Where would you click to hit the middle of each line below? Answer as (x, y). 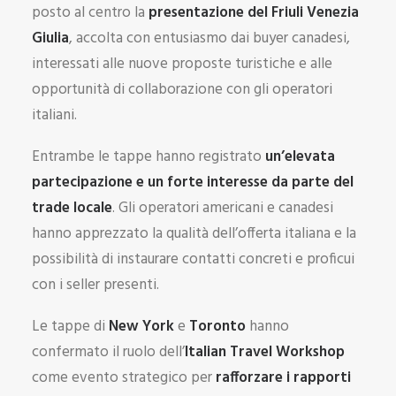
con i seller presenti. (95, 285)
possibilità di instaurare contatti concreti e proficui (193, 259)
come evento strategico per (124, 378)
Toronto (216, 327)
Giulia (50, 38)
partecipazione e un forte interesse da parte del (193, 183)
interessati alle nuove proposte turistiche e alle (182, 64)
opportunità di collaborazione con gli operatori (182, 90)
